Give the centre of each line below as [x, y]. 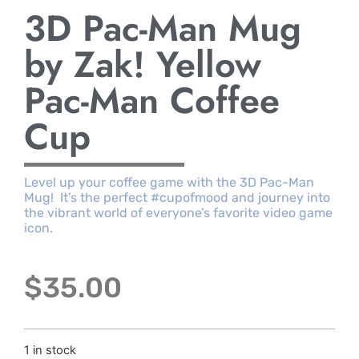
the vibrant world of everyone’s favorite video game [178, 212]
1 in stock [50, 350]
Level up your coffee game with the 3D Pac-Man [169, 182]
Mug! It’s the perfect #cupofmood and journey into [177, 197]
